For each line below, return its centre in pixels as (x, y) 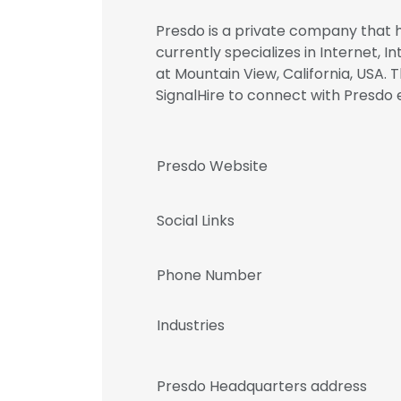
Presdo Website (212, 166)
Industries (191, 325)
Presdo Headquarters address (262, 386)
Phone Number (209, 275)
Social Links (196, 221)
